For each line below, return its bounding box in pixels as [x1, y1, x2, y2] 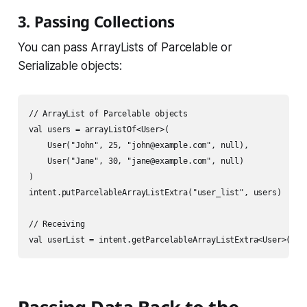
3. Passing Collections [17, 11, 175, 32]
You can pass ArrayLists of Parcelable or [17, 40, 232, 55]
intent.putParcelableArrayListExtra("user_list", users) [28, 188, 282, 198]
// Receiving [28, 219, 85, 230]
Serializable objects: [17, 59, 123, 73]
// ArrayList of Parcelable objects [28, 109, 188, 119]
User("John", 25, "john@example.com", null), [28, 140, 249, 151]
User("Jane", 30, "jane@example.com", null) [28, 156, 244, 167]
